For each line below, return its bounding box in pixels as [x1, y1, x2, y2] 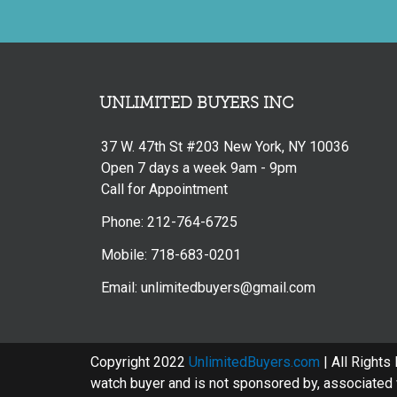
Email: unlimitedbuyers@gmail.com [101, 278, 315, 296]
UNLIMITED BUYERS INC [99, 93, 293, 112]
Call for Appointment [101, 180, 228, 198]
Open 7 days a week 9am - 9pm [101, 159, 297, 176]
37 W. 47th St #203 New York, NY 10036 [101, 137, 349, 155]
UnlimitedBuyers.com [189, 353, 320, 370]
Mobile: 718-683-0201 [101, 245, 241, 263]
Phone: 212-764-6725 [101, 213, 237, 230]
